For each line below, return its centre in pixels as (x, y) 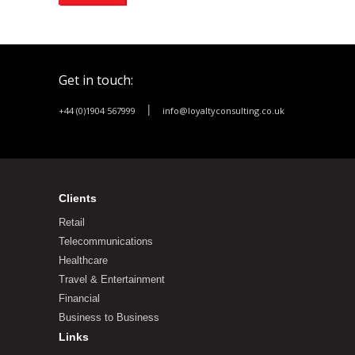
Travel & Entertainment (112, 279)
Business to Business (109, 317)
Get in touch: (96, 80)
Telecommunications (106, 241)
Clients (78, 198)
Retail (72, 222)
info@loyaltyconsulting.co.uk (223, 110)
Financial (79, 298)
